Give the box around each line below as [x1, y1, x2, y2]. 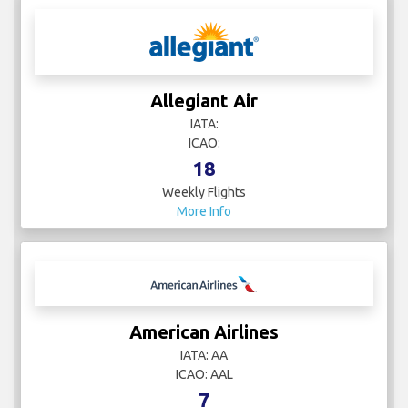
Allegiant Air [150, 90, 258, 112]
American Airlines [129, 321, 279, 343]
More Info [177, 204, 231, 219]
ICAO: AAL [175, 367, 233, 382]
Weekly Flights [162, 185, 246, 200]
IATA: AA [180, 348, 228, 363]
